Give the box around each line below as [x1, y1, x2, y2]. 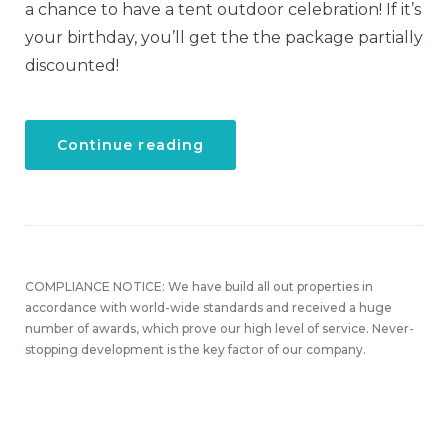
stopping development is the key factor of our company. [25, 342, 366, 357]
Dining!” [202, 231, 272, 249]
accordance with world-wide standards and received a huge [25, 300, 392, 315]
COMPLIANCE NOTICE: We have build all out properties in [25, 279, 373, 294]
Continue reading [57, 136, 204, 154]
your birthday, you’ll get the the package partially [25, 28, 423, 47]
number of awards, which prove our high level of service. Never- [25, 321, 414, 336]
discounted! [25, 56, 119, 75]
